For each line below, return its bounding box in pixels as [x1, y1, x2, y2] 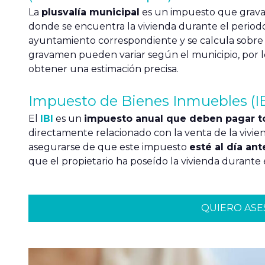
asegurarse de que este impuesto [28, 141, 189, 153]
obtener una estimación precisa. [28, 63, 179, 75]
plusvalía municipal [41, 7, 140, 18]
